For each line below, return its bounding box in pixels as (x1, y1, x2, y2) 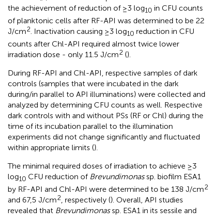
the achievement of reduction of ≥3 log (8, 3, 145, 13)
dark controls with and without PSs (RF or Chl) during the (8, 111, 203, 121)
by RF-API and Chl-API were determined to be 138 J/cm (8, 185, 204, 194)
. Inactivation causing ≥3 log (31, 26, 127, 36)
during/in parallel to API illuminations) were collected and (8, 90, 205, 99)
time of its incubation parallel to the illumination (8, 122, 173, 131)
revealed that (8, 206, 55, 216)
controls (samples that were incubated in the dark (8, 79, 179, 89)
